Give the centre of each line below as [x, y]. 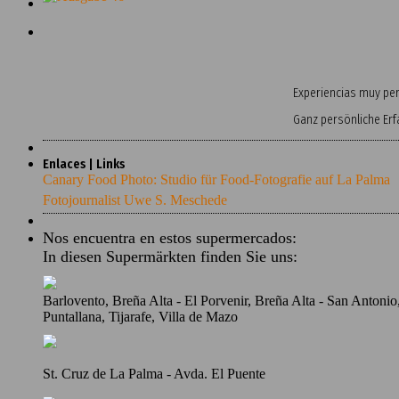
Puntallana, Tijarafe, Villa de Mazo [140, 316]
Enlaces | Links [84, 164]
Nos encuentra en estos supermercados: [170, 237]
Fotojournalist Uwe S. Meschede [135, 199]
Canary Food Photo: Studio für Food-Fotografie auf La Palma [216, 179]
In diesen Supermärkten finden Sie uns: [170, 256]
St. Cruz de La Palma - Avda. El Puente [154, 373]
